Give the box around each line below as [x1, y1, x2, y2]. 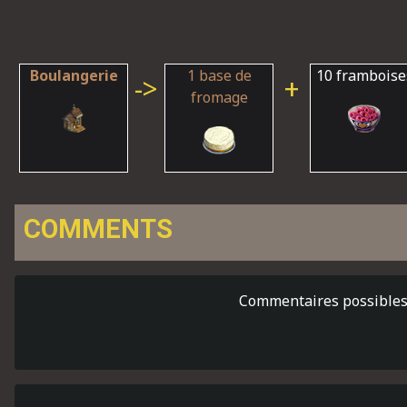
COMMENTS [24, 213, 173, 244]
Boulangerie [29, 65, 118, 85]
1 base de [186, 65, 252, 85]
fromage [190, 87, 248, 107]
